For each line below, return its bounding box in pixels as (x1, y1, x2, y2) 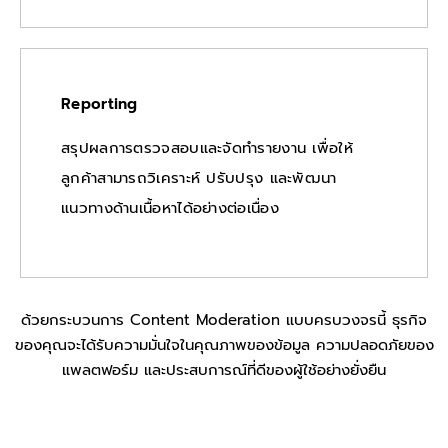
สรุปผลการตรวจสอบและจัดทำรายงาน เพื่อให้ (61, 136, 353, 159)
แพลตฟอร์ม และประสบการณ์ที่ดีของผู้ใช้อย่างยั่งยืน (62, 359, 386, 382)
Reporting (61, 93, 138, 116)
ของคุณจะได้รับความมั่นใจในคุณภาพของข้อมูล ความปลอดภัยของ (14, 334, 434, 357)
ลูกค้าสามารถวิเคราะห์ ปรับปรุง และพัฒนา (61, 166, 337, 189)
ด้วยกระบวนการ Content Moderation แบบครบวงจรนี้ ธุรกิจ (21, 309, 427, 332)
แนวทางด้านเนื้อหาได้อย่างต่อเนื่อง (61, 196, 279, 219)
